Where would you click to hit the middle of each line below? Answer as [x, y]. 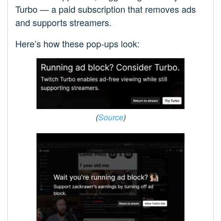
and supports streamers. [63, 22]
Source [110, 117]
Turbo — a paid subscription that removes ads [106, 9]
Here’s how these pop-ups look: [77, 44]
